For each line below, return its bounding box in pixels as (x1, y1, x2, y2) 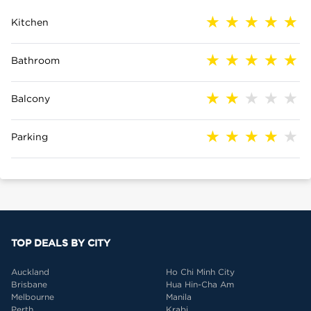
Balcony (11, 93, 50, 103)
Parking (11, 131, 48, 142)
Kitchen (11, 17, 49, 27)
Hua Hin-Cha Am (166, 280, 234, 289)
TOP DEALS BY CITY (11, 237, 110, 249)
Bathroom (11, 55, 60, 65)
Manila (166, 292, 192, 301)
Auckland (11, 267, 49, 276)
